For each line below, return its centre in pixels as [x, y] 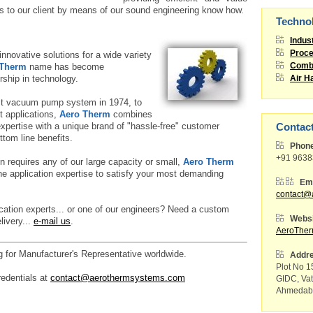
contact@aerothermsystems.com [118, 277]
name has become [65, 67]
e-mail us [52, 221]
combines [131, 114]
